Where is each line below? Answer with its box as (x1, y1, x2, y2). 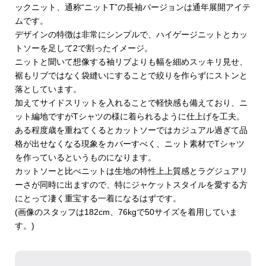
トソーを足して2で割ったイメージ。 (14, 43, 153, 53)
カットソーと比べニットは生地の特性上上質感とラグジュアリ (14, 166, 248, 176)
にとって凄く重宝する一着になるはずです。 (14, 194, 181, 203)
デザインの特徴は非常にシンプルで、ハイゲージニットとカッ (14, 30, 248, 39)
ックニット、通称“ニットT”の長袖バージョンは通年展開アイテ (14, 2, 251, 12)
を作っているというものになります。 (14, 153, 156, 162)
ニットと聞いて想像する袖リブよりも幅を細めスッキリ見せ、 (14, 57, 248, 66)
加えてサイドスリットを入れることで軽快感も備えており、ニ (14, 98, 248, 107)
